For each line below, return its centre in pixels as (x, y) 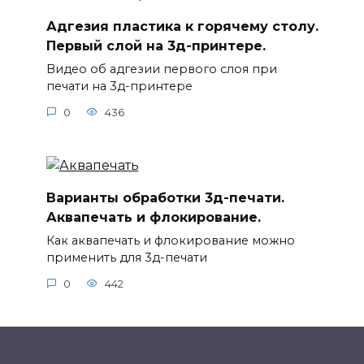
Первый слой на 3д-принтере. (156, 45)
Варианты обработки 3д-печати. (165, 197)
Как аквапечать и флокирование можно (170, 240)
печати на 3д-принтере (119, 87)
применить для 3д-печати (126, 258)
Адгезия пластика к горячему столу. (182, 26)
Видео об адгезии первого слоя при (161, 69)
